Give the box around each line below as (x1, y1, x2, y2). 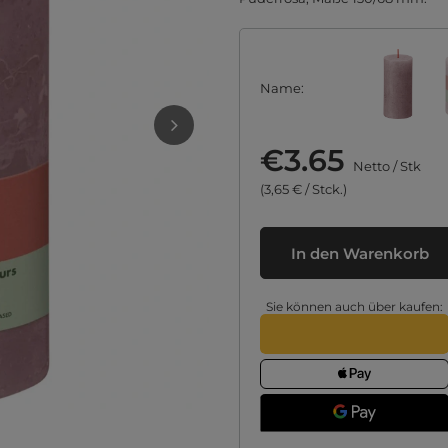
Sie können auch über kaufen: (266, 299, 443, 314)
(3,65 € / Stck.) (260, 181, 347, 197)
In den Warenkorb (290, 243, 429, 263)
